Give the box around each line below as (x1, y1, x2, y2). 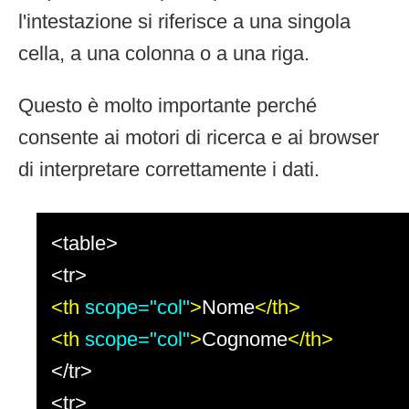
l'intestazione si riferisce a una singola (18, 9, 351, 33)
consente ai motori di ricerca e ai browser (18, 125, 379, 149)
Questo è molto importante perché (18, 93, 317, 117)
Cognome (202, 327, 288, 351)
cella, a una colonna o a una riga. (18, 41, 309, 65)
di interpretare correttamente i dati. (18, 157, 320, 181)
